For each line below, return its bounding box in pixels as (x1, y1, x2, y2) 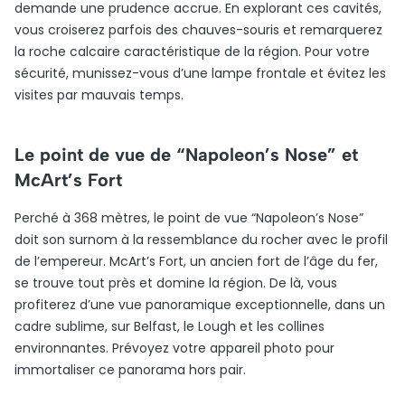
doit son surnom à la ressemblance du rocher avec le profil (14, 231, 388, 249)
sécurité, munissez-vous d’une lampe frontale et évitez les (14, 64, 386, 82)
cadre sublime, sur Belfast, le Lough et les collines (14, 317, 325, 335)
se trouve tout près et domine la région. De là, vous (14, 274, 337, 292)
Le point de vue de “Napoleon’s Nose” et (14, 144, 358, 165)
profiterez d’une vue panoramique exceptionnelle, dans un (14, 296, 385, 314)
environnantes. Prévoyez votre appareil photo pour (14, 339, 334, 357)
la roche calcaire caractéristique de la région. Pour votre (14, 42, 370, 61)
